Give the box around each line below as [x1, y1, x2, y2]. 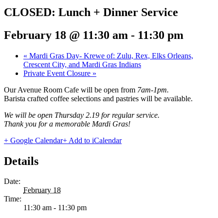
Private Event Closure [23, 69, 92, 77]
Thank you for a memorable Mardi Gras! [4, 119, 130, 128]
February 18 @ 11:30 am [4, 28, 128, 41]
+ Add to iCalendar [63, 136, 122, 145]
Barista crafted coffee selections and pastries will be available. [4, 94, 193, 103]
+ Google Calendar [4, 136, 63, 145]
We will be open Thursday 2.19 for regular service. [4, 110, 160, 119]
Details [4, 154, 38, 167]
